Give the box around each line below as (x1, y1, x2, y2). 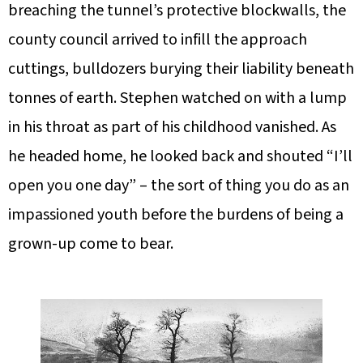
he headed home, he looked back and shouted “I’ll (8, 145, 352, 169)
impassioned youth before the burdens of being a (8, 203, 344, 227)
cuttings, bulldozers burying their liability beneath (8, 58, 354, 81)
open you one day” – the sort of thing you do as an (8, 174, 349, 198)
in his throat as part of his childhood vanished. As (8, 116, 336, 139)
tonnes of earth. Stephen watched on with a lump (8, 87, 347, 110)
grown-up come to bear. (8, 233, 173, 256)
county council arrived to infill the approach (8, 28, 307, 52)
